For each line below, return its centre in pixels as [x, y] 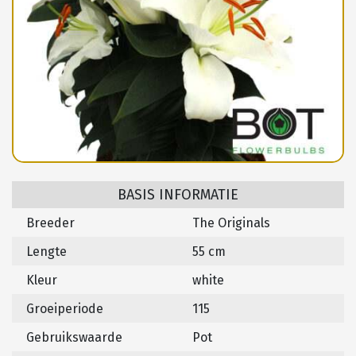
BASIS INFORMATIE [178, 195]
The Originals [231, 223]
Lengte [46, 252]
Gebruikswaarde [74, 338]
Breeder [50, 223]
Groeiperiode [65, 309]
